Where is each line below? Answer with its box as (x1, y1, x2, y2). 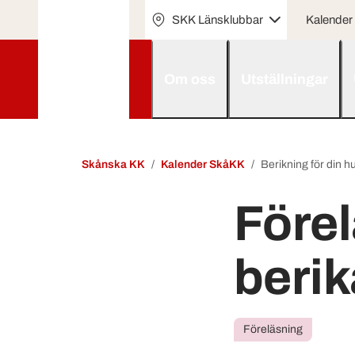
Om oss (163, 71, 216, 87)
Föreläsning (243, 323, 303, 335)
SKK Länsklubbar (171, 13, 263, 26)
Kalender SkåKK (161, 158, 245, 170)
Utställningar (240, 71, 328, 87)
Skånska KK (82, 158, 145, 170)
